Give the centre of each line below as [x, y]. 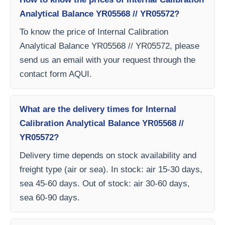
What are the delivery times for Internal [98, 109]
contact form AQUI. [56, 74]
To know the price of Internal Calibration [94, 32]
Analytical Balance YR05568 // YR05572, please [109, 46]
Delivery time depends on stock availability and [108, 156]
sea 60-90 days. [50, 198]
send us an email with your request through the [107, 60]
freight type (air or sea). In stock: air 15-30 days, [111, 170]
